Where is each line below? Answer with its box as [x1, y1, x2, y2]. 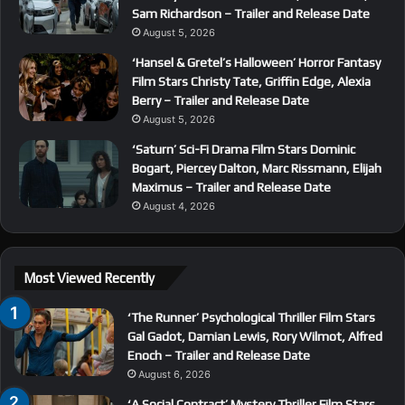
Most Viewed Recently [24, 270, 155, 287]
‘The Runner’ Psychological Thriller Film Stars [127, 310, 375, 325]
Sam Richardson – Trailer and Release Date [132, 6, 370, 22]
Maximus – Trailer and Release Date [132, 180, 331, 195]
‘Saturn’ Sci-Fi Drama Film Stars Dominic [132, 142, 355, 157]
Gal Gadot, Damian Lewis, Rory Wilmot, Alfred [127, 329, 382, 344]
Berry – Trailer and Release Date [132, 93, 309, 108]
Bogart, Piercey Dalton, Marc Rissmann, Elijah [132, 161, 381, 176]
